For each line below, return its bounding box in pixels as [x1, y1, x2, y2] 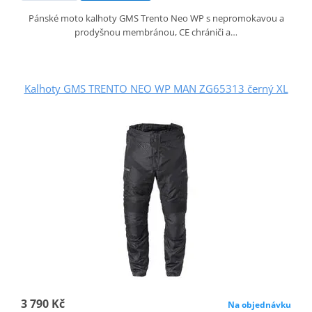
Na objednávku [228, 298, 292, 311]
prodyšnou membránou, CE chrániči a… [75, 25, 237, 38]
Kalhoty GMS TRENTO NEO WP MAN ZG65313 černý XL [24, 81, 288, 95]
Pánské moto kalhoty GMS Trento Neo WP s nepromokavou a [28, 11, 284, 24]
